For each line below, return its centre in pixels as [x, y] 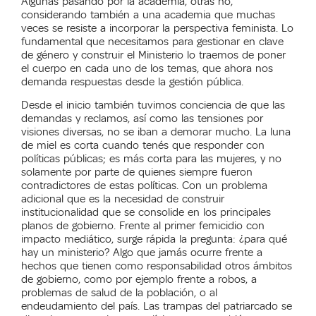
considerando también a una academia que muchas [148, 14]
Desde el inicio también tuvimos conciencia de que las [153, 105]
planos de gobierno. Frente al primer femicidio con [143, 226]
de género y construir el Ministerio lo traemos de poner [153, 55]
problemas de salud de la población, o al [119, 293]
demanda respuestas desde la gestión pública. [132, 81]
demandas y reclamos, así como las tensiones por [142, 119]
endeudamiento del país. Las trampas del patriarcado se [157, 306]
